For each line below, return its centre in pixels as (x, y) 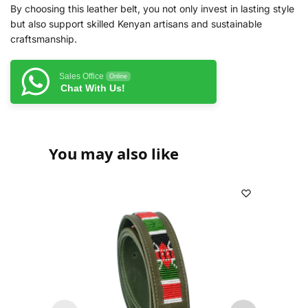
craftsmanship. (44, 38)
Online (118, 76)
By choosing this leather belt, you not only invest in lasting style (152, 8)
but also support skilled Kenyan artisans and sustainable (136, 23)
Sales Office (81, 76)
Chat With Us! (93, 88)
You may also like (114, 153)
